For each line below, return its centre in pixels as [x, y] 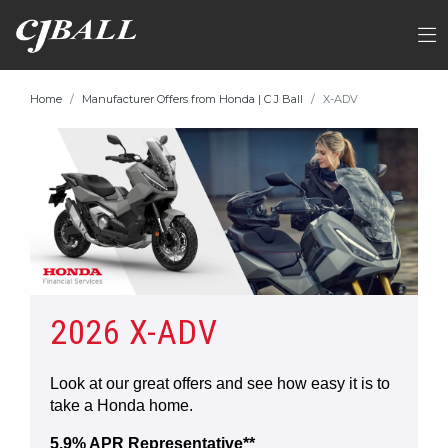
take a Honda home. [121, 405]
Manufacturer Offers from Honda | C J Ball [192, 99]
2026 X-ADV [133, 331]
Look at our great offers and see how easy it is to [220, 383]
